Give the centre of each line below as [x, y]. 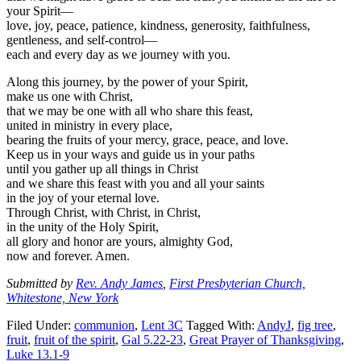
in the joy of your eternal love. [83, 197]
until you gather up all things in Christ [102, 168]
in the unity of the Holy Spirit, [83, 226]
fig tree [315, 325]
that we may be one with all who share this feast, [130, 110]
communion [104, 325]
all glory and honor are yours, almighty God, [120, 241]
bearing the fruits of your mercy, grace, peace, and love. [147, 139]
